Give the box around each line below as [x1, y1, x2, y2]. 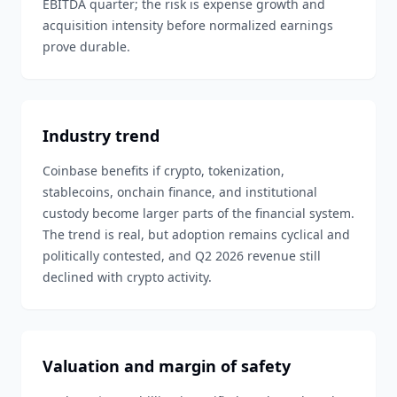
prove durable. [43, 38, 130, 55]
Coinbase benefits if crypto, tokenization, [43, 162, 284, 179]
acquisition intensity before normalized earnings [43, 17, 333, 34]
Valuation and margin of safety [43, 355, 291, 377]
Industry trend [43, 125, 160, 146]
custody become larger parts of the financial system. [43, 205, 354, 222]
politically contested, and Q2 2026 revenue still [43, 247, 321, 264]
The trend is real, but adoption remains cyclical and [43, 226, 350, 243]
